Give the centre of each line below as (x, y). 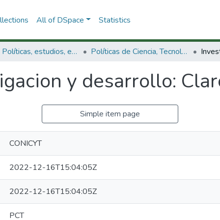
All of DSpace (60, 20)
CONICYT (26, 143)
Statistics (114, 20)
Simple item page (110, 114)
